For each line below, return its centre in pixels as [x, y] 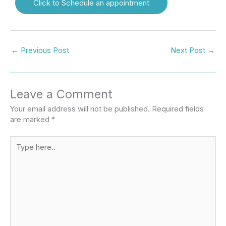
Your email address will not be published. [80, 109]
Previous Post [44, 50]
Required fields [178, 109]
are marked [31, 120]
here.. [19, 152]
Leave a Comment [61, 94]
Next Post [189, 50]
